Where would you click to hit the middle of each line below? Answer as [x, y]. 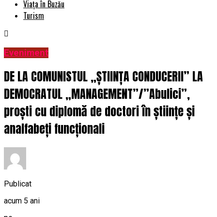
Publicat [18, 184]
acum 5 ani [22, 201]
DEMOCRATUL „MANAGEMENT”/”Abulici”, [97, 94]
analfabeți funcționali [54, 129]
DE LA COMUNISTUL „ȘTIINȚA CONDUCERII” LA [103, 77]
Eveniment [26, 53]
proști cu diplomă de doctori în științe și [99, 112]
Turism [34, 16]
